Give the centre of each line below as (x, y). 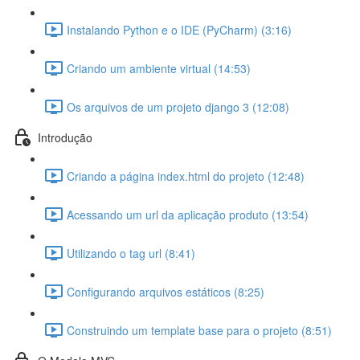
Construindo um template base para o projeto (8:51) (199, 330)
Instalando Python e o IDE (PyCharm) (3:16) (179, 29)
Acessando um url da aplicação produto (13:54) (188, 214)
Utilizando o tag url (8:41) (131, 253)
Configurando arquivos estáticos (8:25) (166, 291)
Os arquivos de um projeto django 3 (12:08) (178, 106)
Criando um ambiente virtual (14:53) (159, 68)
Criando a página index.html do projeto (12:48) (186, 176)
